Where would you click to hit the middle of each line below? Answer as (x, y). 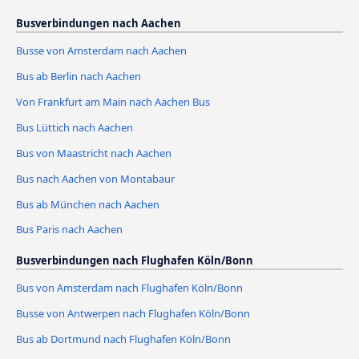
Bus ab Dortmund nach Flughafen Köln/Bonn (123, 339)
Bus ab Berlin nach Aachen (79, 76)
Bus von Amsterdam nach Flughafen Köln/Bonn (129, 288)
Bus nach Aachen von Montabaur (95, 178)
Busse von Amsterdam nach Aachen (101, 50)
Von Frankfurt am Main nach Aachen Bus (113, 101)
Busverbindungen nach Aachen (99, 23)
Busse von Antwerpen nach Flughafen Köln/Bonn (133, 314)
